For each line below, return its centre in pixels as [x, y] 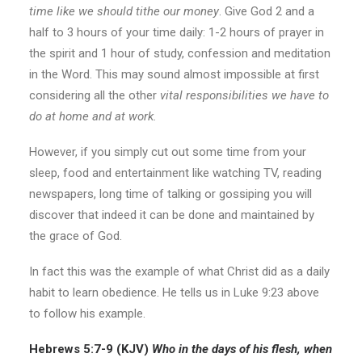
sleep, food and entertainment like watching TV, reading [175, 173]
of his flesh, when [284, 349]
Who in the [182, 349]
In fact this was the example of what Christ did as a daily [179, 271]
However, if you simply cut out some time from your [168, 152]
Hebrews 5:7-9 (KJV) [90, 349]
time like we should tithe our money [124, 11]
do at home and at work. [93, 116]
